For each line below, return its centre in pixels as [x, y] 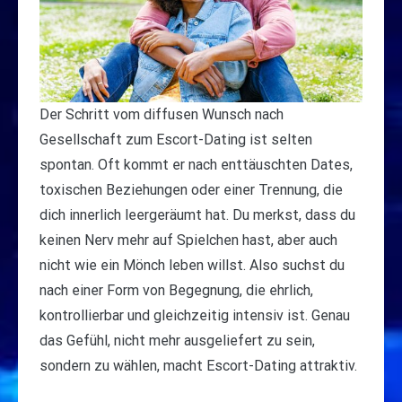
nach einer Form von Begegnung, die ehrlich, [176, 291]
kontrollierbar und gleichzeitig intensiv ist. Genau [195, 316]
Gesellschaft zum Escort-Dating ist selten [176, 140]
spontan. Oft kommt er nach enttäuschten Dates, [196, 165]
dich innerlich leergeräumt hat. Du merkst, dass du [197, 215]
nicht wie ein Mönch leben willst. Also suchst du [192, 266]
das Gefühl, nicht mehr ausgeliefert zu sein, [177, 341]
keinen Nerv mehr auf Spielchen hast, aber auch [188, 240]
